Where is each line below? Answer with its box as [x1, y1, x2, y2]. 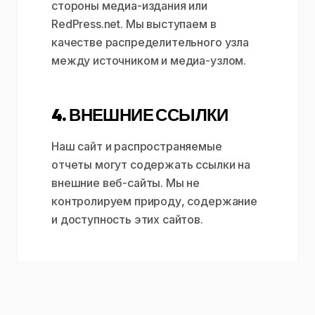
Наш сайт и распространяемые [51, 139, 222, 153]
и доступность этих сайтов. [51, 212, 203, 226]
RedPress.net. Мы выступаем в [51, 17, 217, 31]
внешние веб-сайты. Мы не [51, 176, 200, 190]
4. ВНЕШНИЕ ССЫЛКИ [51, 104, 229, 125]
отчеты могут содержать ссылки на [51, 157, 250, 172]
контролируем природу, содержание [51, 194, 257, 208]
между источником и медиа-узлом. [51, 53, 247, 67]
